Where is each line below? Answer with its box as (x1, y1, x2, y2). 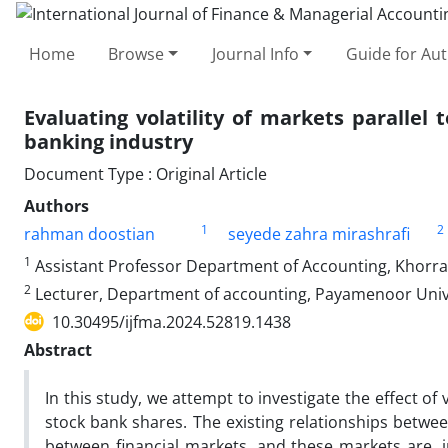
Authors (24, 194, 89, 217)
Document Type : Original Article (24, 162, 267, 185)
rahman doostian (24, 222, 155, 245)
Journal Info (211, 42, 299, 65)
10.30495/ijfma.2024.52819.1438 (52, 310, 291, 333)
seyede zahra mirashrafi (227, 222, 410, 245)
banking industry (24, 127, 193, 155)
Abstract (24, 338, 92, 361)
